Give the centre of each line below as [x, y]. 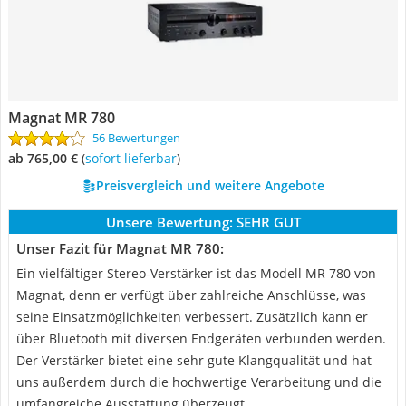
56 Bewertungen [136, 138]
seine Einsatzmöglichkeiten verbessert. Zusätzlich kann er [192, 317]
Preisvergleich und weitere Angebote [210, 185]
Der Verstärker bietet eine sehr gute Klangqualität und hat [194, 360]
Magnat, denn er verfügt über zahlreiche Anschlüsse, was [191, 295]
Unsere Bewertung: [169, 222]
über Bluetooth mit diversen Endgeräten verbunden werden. [201, 338]
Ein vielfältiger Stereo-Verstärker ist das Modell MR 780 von [196, 273]
